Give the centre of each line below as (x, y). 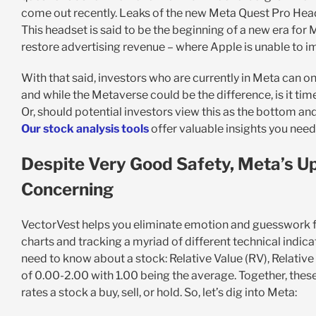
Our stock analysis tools (85, 129)
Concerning (67, 190)
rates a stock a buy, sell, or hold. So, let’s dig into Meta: (159, 293)
